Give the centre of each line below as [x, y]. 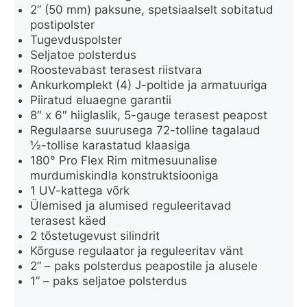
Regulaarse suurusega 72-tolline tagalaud [145, 130]
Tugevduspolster [76, 39]
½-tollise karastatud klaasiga [110, 145]
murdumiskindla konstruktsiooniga [124, 175]
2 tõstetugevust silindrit [95, 235]
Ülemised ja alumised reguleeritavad [131, 205]
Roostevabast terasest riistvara [116, 70]
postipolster [62, 24]
